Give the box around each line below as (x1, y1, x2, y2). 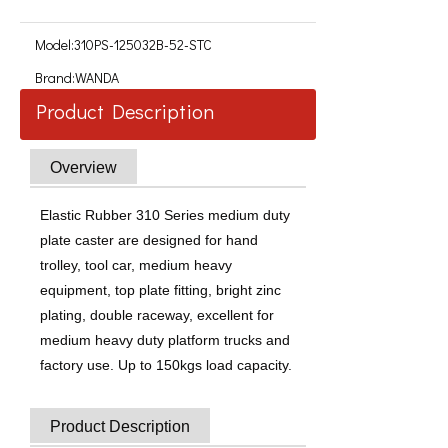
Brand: (35, 68, 75, 87)
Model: (35, 35, 74, 54)
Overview (50, 159, 117, 176)
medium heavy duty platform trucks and (40, 332, 290, 348)
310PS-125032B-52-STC (74, 35, 212, 54)
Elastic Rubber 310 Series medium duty (40, 207, 290, 223)
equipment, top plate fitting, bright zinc (40, 282, 281, 298)
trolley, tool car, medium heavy (40, 257, 232, 273)
